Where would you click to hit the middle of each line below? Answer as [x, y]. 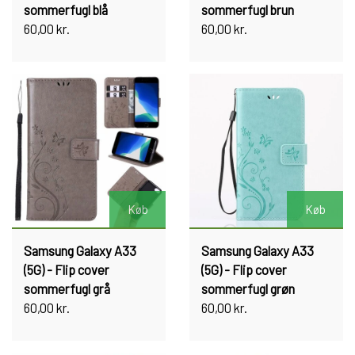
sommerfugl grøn [248, 288]
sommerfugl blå [66, 10]
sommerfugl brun [248, 10]
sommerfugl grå [67, 288]
